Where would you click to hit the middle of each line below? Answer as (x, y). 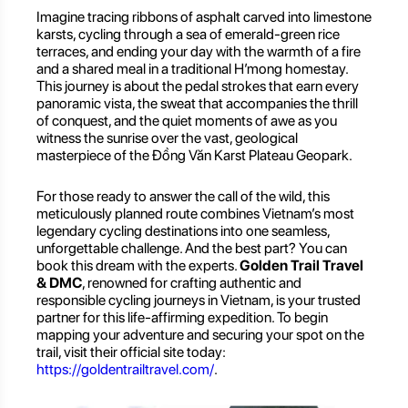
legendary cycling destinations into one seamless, (183, 230)
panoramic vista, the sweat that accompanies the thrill (197, 103)
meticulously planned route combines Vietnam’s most (195, 213)
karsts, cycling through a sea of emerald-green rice (188, 34)
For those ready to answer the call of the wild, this (183, 196)
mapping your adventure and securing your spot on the (200, 334)
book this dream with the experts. (138, 265)
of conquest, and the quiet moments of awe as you (187, 120)
